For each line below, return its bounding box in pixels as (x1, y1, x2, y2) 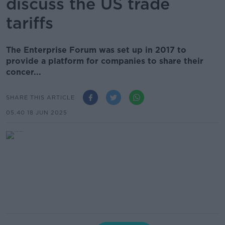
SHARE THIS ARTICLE (6, 93, 75, 101)
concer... (6, 67, 41, 77)
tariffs (6, 13, 53, 33)
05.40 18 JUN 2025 (6, 109, 67, 116)
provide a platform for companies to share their (6, 56, 203, 66)
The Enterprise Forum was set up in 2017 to (6, 45, 186, 55)
